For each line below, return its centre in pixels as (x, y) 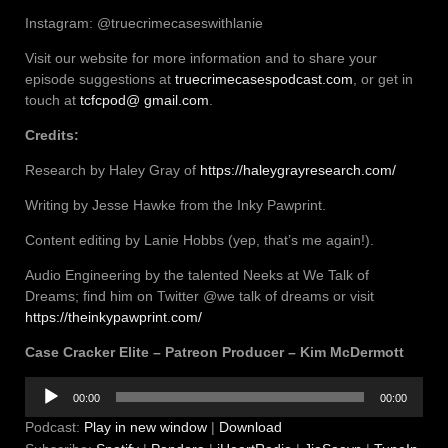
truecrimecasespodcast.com (264, 78)
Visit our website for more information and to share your (201, 57)
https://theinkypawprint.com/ (113, 316)
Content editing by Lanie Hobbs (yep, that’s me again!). (199, 239)
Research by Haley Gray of (112, 169)
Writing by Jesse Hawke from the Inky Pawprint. (175, 204)
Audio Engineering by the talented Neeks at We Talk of (197, 274)
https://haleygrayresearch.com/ (298, 169)
